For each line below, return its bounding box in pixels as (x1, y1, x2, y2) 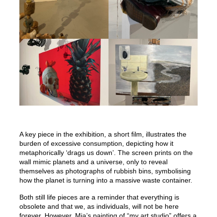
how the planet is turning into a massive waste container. (19, 176, 192, 185)
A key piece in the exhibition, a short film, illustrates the (19, 130, 186, 139)
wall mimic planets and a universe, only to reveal (19, 158, 168, 166)
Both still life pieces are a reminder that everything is (19, 193, 179, 201)
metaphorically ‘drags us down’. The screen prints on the (19, 149, 193, 157)
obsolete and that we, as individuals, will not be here (19, 202, 179, 211)
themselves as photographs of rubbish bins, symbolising (19, 167, 191, 175)
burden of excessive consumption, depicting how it (19, 139, 173, 148)
